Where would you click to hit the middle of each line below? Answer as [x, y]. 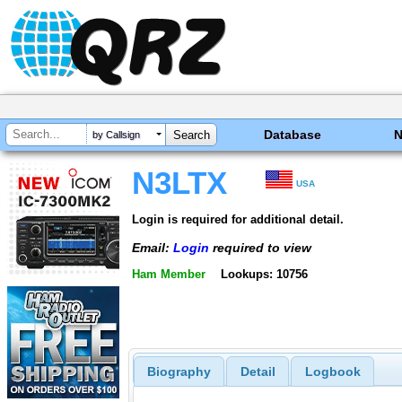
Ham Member [169, 275]
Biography [179, 372]
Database [293, 135]
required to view [260, 247]
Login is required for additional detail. [238, 219]
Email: [153, 247]
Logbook [332, 372]
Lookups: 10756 [264, 275]
